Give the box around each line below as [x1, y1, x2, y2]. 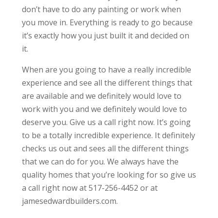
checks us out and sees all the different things [21, 143, 189, 154]
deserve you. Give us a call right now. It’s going [21, 117, 191, 128]
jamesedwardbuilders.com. [21, 196, 118, 207]
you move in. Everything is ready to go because [21, 17, 193, 28]
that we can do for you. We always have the [21, 156, 179, 167]
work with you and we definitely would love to [21, 104, 187, 115]
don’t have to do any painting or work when [21, 4, 181, 15]
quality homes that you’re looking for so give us [21, 169, 196, 181]
